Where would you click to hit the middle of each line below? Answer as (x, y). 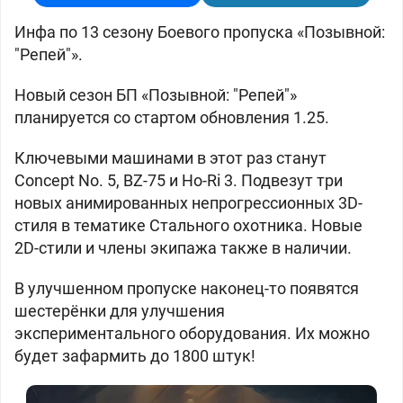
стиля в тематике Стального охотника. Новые (188, 225)
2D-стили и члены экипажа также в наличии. (183, 248)
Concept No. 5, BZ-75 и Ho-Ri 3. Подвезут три (179, 180)
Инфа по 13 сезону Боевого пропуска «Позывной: (200, 32)
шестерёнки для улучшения (120, 311)
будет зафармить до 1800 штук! (135, 356)
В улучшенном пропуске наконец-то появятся (187, 288)
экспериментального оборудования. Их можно (192, 333)
